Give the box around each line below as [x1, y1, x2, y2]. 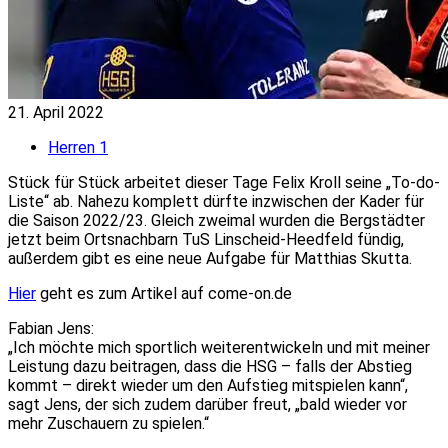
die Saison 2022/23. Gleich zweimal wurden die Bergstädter [8, 210, 425, 230]
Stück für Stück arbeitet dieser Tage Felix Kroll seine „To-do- [8, 172, 440, 192]
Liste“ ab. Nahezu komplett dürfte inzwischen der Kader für [8, 191, 424, 211]
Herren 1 [48, 137, 108, 157]
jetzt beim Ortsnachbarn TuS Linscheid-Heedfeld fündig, [8, 229, 404, 249]
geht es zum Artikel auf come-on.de [36, 283, 292, 303]
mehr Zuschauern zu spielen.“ [8, 413, 209, 433]
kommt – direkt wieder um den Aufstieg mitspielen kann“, [8, 375, 408, 395]
